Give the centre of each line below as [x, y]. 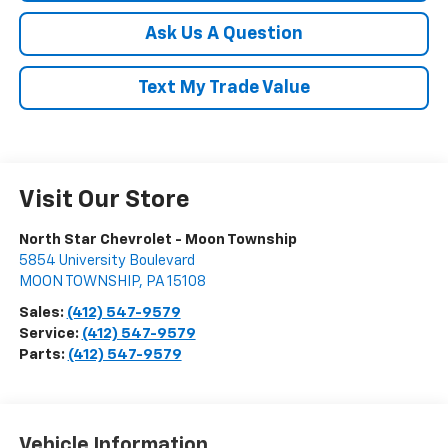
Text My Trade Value [224, 87]
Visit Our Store [104, 199]
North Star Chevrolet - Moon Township [157, 239]
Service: [50, 333]
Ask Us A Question [224, 33]
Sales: [42, 312]
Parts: [43, 354]
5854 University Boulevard [106, 260]
